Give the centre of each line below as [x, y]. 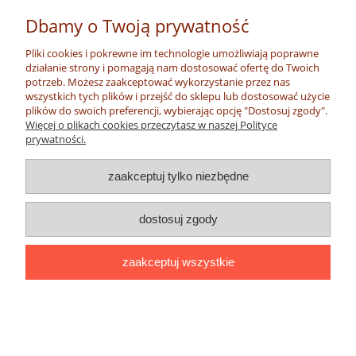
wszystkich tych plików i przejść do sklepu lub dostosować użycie [178, 96]
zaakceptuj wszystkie [178, 262]
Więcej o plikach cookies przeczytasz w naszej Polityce [151, 125]
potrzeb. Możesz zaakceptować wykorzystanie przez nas [158, 82]
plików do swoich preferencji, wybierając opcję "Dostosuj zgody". [176, 110]
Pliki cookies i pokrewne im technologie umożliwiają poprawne [172, 53]
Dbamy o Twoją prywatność [137, 26]
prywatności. [56, 139]
